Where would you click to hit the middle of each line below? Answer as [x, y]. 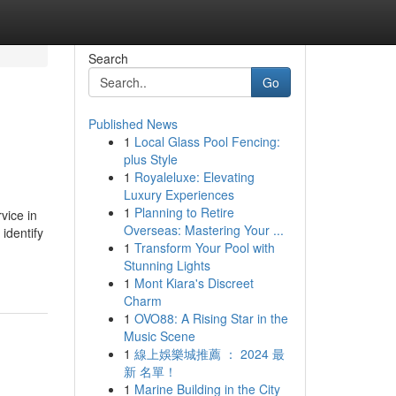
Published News [133, 124]
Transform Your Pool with [204, 247]
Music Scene [159, 336]
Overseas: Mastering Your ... [203, 230]
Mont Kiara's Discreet [194, 283]
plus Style [150, 159]
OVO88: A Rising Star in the [211, 318]
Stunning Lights [167, 265]
